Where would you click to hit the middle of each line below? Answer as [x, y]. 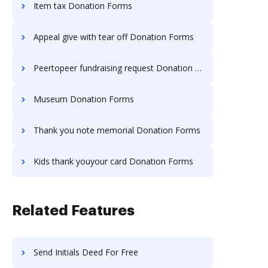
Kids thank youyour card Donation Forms [113, 161]
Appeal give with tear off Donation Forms [114, 37]
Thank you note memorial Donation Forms [117, 130]
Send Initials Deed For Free [86, 252]
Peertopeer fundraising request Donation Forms [114, 68]
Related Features [73, 211]
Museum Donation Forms [84, 99]
